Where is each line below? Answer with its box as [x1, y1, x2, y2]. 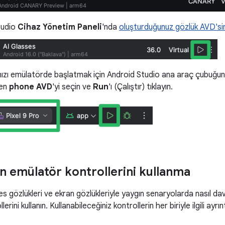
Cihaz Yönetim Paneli [18, 22, 102, 32]
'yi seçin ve [52, 82, 93, 92]
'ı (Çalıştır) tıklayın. [108, 82, 173, 92]
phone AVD [9, 82, 52, 92]
